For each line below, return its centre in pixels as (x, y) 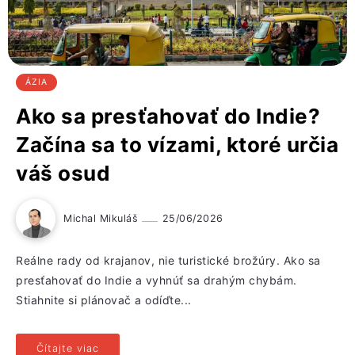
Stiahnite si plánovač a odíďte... (104, 300)
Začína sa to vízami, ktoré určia (177, 145)
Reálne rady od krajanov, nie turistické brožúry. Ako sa (168, 261)
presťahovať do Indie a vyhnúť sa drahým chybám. (157, 281)
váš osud (63, 174)
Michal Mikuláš (103, 219)
